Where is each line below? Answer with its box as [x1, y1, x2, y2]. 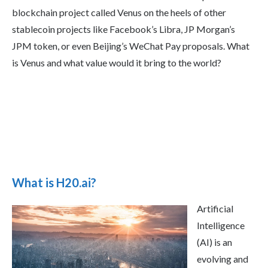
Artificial [197, 203, 233, 215]
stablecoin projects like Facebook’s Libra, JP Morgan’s [12, 23, 235, 35]
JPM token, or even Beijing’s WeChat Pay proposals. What [12, 40, 249, 52]
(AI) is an [197, 236, 232, 248]
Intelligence [197, 220, 245, 232]
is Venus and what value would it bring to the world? [12, 57, 221, 69]
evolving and [197, 253, 248, 265]
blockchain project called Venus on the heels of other [12, 7, 226, 19]
